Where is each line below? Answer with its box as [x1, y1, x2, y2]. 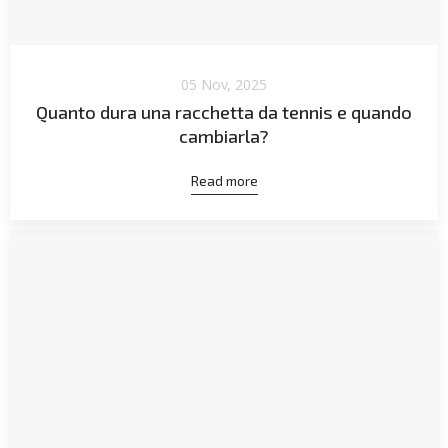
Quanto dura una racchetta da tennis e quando [36, 101, 412, 124]
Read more [190, 172, 258, 190]
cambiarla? [179, 125, 269, 148]
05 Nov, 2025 [181, 75, 267, 95]
